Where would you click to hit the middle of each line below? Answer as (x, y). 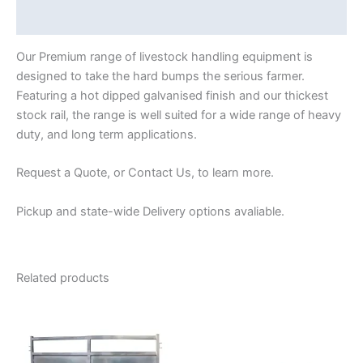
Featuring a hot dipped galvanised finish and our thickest (172, 96)
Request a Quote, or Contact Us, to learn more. (145, 173)
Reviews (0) (51, 20)
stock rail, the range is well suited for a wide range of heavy (179, 115)
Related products (63, 278)
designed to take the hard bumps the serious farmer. (160, 77)
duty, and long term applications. (107, 135)
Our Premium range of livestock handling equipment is (164, 57)
